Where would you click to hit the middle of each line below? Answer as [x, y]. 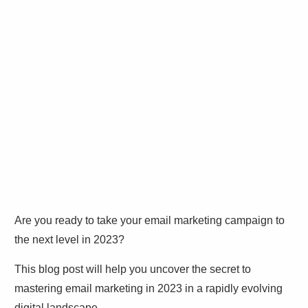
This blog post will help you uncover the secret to [133, 269]
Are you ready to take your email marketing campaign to [150, 221]
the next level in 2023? [69, 240]
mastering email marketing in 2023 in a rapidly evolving [148, 289]
